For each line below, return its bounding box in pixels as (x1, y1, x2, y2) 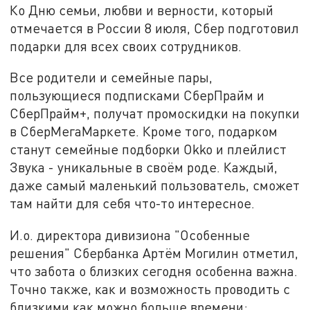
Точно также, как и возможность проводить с (10, 281, 291, 298)
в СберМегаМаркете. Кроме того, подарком (10, 123, 278, 140)
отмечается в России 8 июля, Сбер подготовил (10, 19, 300, 36)
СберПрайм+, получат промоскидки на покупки (10, 105, 300, 122)
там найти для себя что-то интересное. (10, 195, 259, 212)
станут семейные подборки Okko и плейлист (10, 141, 287, 158)
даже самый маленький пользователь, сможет (10, 177, 300, 194)
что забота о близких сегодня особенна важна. (10, 263, 298, 280)
